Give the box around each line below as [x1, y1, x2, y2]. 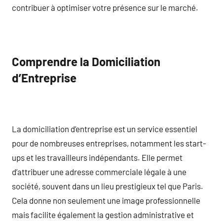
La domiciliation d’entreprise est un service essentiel [12, 123, 197, 134]
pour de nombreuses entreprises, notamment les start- [12, 138, 206, 148]
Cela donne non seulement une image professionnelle [12, 195, 200, 205]
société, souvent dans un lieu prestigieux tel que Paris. [12, 181, 203, 191]
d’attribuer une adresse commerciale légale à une [12, 166, 186, 177]
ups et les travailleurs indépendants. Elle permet [12, 152, 183, 162]
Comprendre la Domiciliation [12, 54, 160, 69]
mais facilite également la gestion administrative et [12, 209, 194, 220]
